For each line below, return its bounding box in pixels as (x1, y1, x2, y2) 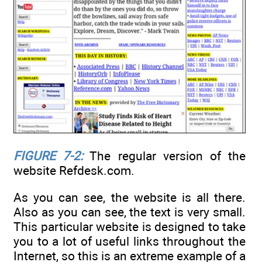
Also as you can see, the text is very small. (13, 205, 246, 220)
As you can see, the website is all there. (13, 190, 246, 205)
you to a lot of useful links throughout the (13, 234, 246, 249)
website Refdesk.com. (13, 163, 135, 178)
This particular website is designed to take (13, 219, 246, 235)
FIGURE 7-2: (13, 149, 84, 164)
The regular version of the (83, 149, 246, 164)
